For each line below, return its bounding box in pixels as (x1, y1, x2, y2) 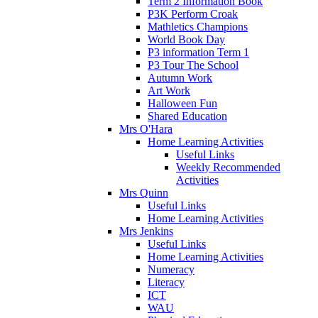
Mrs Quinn (119, 186, 168, 199)
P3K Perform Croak (148, 7, 238, 20)
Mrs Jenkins (119, 224, 173, 237)
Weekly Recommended (176, 160, 280, 173)
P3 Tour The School (148, 58, 238, 71)
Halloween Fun (148, 97, 217, 109)
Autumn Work (148, 71, 212, 84)
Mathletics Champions (148, 20, 248, 33)
